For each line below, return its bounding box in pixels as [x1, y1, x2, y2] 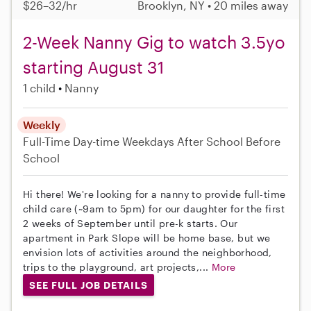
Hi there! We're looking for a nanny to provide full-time [23, 187, 286, 200]
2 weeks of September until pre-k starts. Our [23, 217, 238, 229]
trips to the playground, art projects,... [23, 260, 212, 273]
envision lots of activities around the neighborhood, [23, 246, 272, 258]
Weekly [23, 117, 60, 131]
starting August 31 [23, 56, 165, 77]
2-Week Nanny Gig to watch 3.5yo [23, 31, 285, 52]
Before [246, 134, 280, 148]
